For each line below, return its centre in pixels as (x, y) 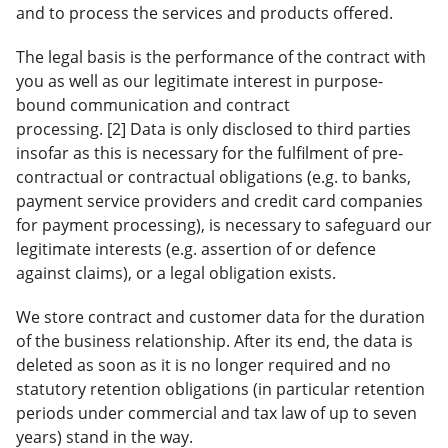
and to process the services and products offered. (204, 13)
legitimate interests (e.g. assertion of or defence (196, 249)
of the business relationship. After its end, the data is (214, 341)
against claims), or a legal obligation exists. (176, 273)
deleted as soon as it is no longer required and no (203, 365)
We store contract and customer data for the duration (220, 317)
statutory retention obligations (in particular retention (220, 389)
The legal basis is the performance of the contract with (221, 57)
